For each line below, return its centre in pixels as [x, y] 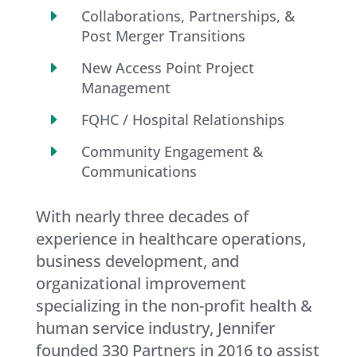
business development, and [137, 261]
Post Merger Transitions [163, 36]
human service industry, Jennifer [155, 328]
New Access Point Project [167, 68]
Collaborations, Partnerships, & [188, 16]
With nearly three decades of [142, 217]
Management [126, 88]
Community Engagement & [172, 152]
